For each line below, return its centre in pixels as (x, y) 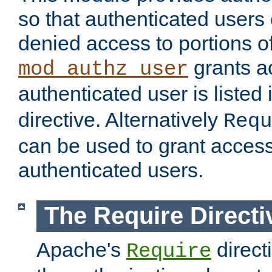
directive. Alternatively (121, 120)
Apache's (81, 249)
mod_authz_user (103, 70)
